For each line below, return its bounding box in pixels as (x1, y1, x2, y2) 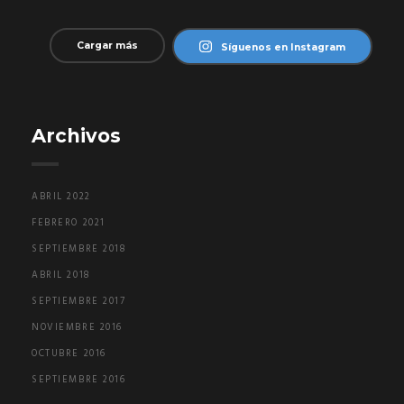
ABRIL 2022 (32, 188, 91, 205)
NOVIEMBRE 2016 (32, 319, 124, 335)
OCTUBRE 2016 (32, 345, 106, 362)
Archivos (32, 124, 121, 148)
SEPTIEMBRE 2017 (32, 293, 126, 309)
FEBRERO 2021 (32, 215, 106, 231)
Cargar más (77, 39, 139, 51)
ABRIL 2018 (32, 267, 90, 283)
